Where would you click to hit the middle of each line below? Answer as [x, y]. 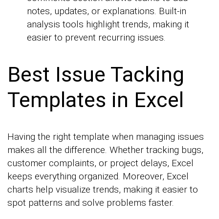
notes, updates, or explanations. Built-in [107, 11]
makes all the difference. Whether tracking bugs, [105, 150]
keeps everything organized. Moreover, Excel [98, 176]
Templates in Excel [96, 100]
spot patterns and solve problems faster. [91, 202]
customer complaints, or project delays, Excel [100, 163]
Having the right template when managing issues [106, 136]
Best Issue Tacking [96, 75]
